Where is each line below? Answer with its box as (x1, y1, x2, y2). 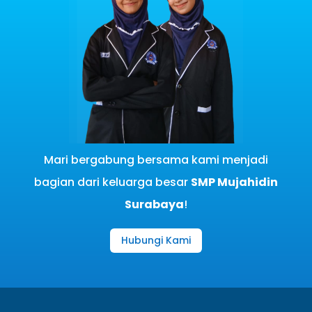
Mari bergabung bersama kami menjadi (43, 151, 268, 168)
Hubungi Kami (120, 233, 191, 247)
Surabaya (124, 196, 184, 212)
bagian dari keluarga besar (33, 173, 191, 190)
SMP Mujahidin (190, 173, 278, 190)
